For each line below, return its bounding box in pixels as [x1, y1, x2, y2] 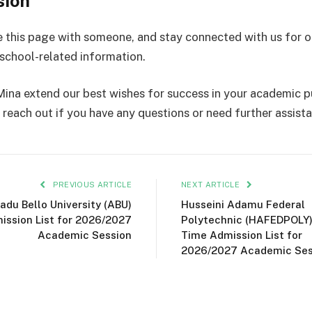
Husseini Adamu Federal [181, 198, 305, 211]
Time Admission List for [181, 229, 302, 242]
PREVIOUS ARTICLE [50, 180, 132, 189]
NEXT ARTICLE [181, 180, 242, 189]
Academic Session [38, 229, 132, 242]
